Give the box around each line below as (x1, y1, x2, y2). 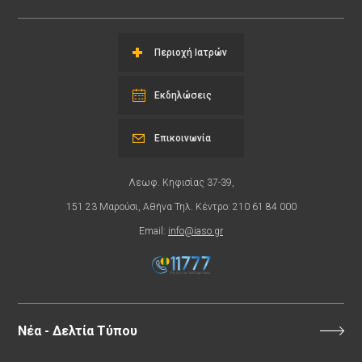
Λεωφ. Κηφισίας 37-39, (128, 176, 234, 188)
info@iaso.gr (168, 225, 223, 237)
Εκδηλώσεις (154, 89, 212, 101)
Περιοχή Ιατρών (154, 46, 227, 58)
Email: (139, 225, 168, 237)
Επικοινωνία (154, 132, 211, 144)
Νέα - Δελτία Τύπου (18, 322, 137, 339)
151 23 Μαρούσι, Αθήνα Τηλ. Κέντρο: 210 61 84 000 (65, 200, 297, 213)
